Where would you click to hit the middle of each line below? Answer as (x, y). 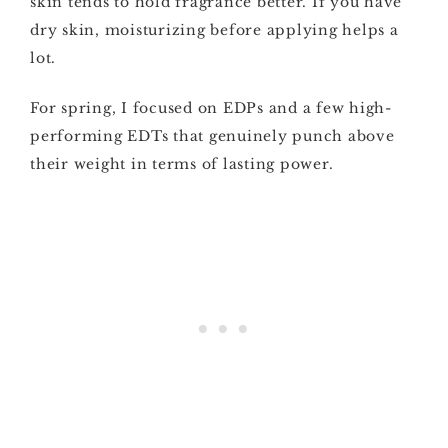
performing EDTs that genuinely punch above (212, 136)
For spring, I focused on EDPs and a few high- (211, 108)
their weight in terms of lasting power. (182, 164)
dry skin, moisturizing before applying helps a (214, 30)
